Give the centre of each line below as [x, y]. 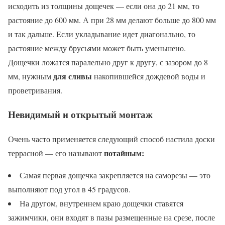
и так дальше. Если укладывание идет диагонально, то [102, 34]
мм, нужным [31, 76]
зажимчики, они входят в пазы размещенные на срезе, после [111, 217]
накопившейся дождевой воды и [149, 76]
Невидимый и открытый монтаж [80, 115]
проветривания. [35, 90]
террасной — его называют [56, 153]
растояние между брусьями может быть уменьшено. [97, 48]
